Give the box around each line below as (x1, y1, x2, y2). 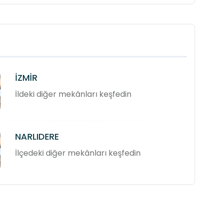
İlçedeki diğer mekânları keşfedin (15, 147, 141, 159)
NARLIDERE (15, 130, 59, 143)
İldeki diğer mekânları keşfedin (15, 89, 132, 100)
